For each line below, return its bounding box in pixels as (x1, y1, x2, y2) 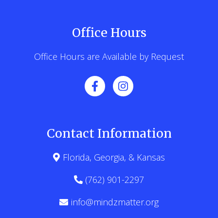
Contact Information (46, 126, 172, 141)
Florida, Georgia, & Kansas (62, 151, 165, 163)
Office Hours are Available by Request (34, 51, 184, 62)
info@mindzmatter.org (71, 196, 159, 208)
